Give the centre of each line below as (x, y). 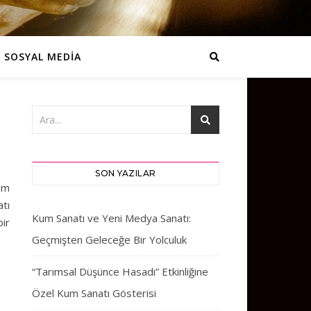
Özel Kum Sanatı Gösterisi (94, 293)
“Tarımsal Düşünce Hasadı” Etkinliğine (120, 271)
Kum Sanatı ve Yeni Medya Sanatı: (111, 218)
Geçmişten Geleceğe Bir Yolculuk (109, 239)
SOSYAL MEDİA (42, 57)
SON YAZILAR (126, 173)
